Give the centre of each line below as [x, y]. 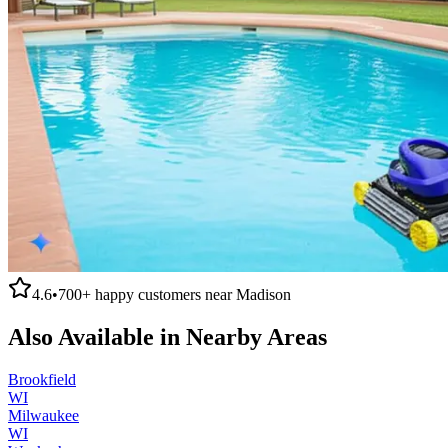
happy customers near [163, 294]
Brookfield [42, 379]
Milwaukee [43, 415]
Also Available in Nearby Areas [167, 336]
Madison [263, 294]
